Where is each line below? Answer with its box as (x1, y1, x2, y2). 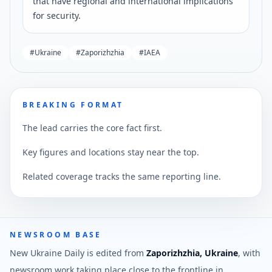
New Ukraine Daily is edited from (10, 247, 146, 259)
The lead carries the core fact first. (22, 122, 162, 134)
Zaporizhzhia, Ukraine (146, 247, 238, 259)
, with (238, 247, 260, 259)
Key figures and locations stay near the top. (22, 146, 199, 158)
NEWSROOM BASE (10, 229, 102, 240)
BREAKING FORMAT (22, 100, 124, 110)
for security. (33, 10, 81, 22)
